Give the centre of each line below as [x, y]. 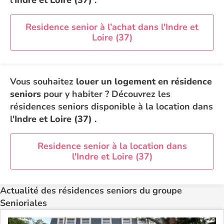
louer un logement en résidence [144, 81]
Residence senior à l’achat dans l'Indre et [112, 27]
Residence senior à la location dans [112, 146]
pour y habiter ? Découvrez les [106, 94]
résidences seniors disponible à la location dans [111, 106]
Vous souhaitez [43, 81]
